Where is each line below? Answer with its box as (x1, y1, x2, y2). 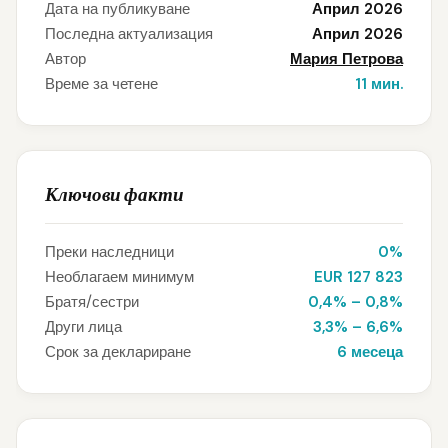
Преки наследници (45, 242, 174, 262)
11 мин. (355, 74, 403, 94)
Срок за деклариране (45, 342, 191, 362)
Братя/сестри (45, 292, 139, 312)
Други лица (45, 317, 122, 337)
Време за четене (45, 74, 158, 94)
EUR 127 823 (314, 267, 403, 287)
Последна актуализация (45, 24, 213, 44)
